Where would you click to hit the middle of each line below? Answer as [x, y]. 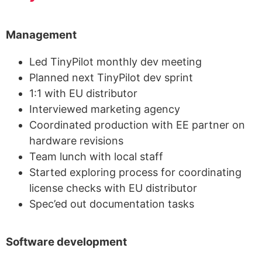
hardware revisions [76, 141]
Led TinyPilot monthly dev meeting [116, 62]
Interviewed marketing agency [105, 109]
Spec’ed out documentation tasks [112, 204]
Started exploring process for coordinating [135, 173]
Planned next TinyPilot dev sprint [111, 78]
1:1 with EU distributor [83, 94]
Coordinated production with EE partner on [137, 125]
